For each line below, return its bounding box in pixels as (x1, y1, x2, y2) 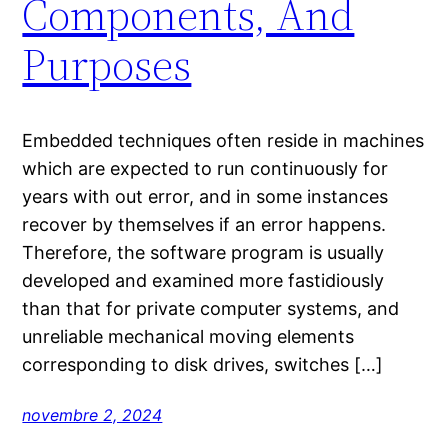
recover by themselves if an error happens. (22, 213, 387, 235)
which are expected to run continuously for (22, 157, 389, 179)
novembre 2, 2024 (22, 404, 163, 425)
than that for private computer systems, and (22, 297, 400, 319)
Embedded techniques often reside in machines (22, 129, 425, 151)
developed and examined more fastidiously (22, 269, 385, 291)
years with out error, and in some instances (22, 185, 389, 207)
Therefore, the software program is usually (22, 241, 385, 263)
